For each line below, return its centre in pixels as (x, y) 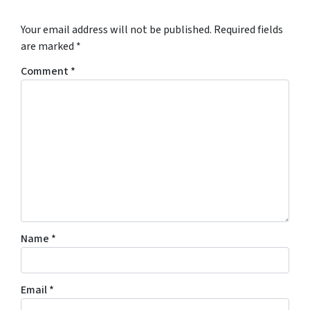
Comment (46, 72)
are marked (48, 47)
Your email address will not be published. (116, 30)
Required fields (248, 30)
